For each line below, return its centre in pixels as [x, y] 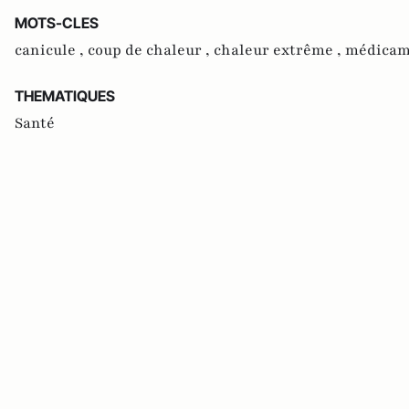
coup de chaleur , [151, 50]
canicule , [51, 50]
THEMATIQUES [65, 95]
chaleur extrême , [279, 50]
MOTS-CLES [57, 22]
